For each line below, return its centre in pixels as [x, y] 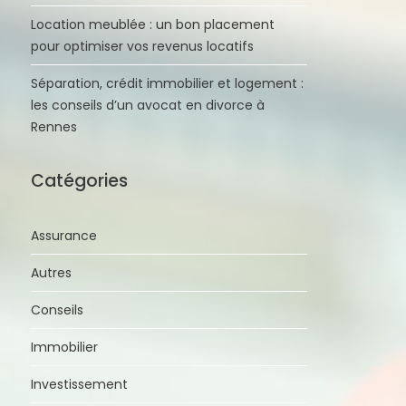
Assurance [64, 236]
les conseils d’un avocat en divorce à [148, 106]
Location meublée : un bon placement [153, 25]
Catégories [80, 181]
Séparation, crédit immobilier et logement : [168, 84]
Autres [52, 273]
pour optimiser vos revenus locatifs [143, 47]
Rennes [54, 127]
